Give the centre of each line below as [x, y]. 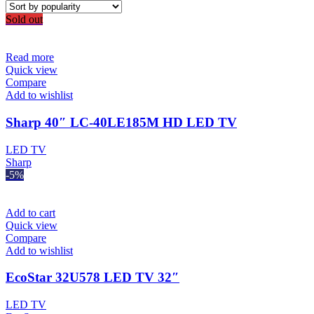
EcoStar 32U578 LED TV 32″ [93, 278]
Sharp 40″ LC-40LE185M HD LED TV [121, 122]
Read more [30, 57]
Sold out [24, 20]
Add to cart [30, 212]
